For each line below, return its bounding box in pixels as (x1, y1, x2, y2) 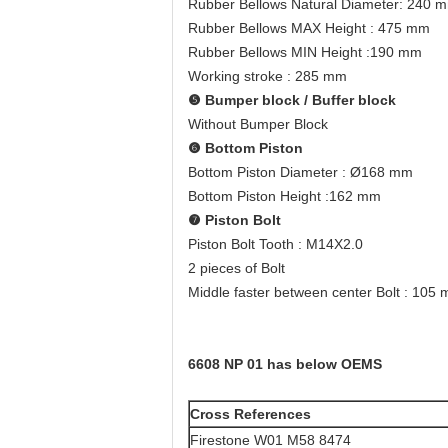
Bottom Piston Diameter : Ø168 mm (188, 164, 413, 180)
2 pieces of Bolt (188, 260, 285, 276)
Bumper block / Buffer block (201, 92, 396, 108)
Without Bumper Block (188, 116, 328, 132)
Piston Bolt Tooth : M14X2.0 (188, 236, 363, 252)
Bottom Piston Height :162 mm (188, 188, 381, 204)
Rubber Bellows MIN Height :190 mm (188, 44, 422, 60)
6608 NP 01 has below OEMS (188, 356, 386, 372)
